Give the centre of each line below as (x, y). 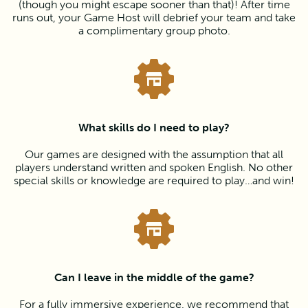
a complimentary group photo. (154, 31)
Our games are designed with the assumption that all (154, 154)
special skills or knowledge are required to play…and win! (154, 180)
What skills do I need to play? (154, 128)
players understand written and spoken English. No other (154, 167)
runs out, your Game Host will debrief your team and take (154, 18)
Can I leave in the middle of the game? (154, 277)
